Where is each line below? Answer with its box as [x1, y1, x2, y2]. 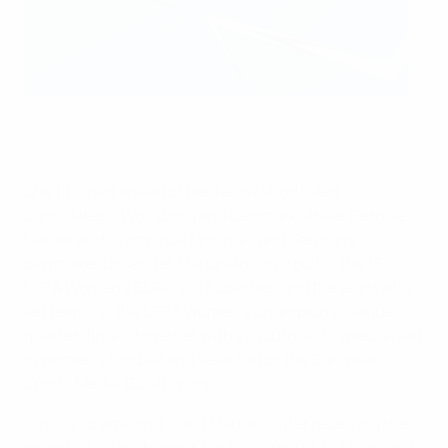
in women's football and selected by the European [24, 347, 383, 370]
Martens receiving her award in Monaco [24, 97, 275, 117]
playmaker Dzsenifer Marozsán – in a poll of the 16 [24, 251, 384, 274]
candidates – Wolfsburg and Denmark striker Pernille [24, 203, 406, 226]
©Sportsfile [24, 114, 87, 132]
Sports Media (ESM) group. [24, 371, 218, 394]
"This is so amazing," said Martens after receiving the [24, 411, 408, 434]
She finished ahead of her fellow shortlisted [24, 179, 340, 202]
